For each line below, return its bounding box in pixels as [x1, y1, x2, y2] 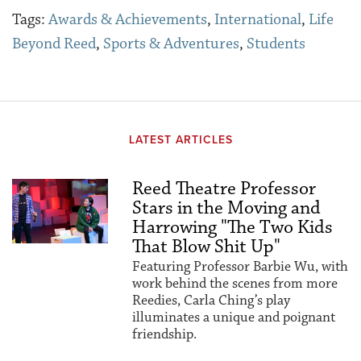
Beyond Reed [12, 34, 96, 54]
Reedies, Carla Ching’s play [132, 292, 291, 310]
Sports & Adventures [103, 34, 239, 54]
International [214, 10, 301, 30]
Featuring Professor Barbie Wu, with [132, 258, 349, 276]
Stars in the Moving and [132, 196, 322, 221]
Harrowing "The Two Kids [132, 215, 334, 240]
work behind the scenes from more [132, 275, 338, 293]
